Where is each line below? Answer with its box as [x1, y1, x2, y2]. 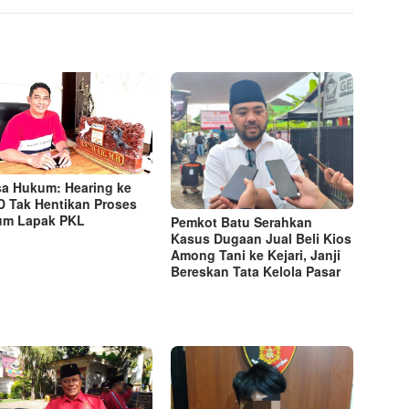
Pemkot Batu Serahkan [171, 213, 313, 232]
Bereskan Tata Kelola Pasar [171, 262, 341, 281]
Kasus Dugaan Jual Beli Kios [171, 229, 352, 248]
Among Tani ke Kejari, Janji [171, 246, 341, 265]
